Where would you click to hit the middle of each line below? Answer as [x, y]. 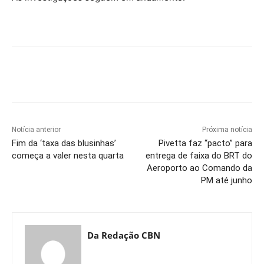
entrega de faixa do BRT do [199, 156]
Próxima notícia [227, 130]
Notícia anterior [36, 130]
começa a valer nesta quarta [68, 156]
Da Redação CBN [124, 235]
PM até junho [226, 181]
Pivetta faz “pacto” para [205, 143]
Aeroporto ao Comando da [199, 168]
